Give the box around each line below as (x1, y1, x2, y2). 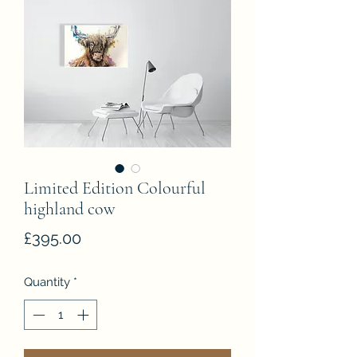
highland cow (24, 198, 116, 219)
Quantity (24, 274, 70, 289)
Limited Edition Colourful (24, 177, 206, 198)
